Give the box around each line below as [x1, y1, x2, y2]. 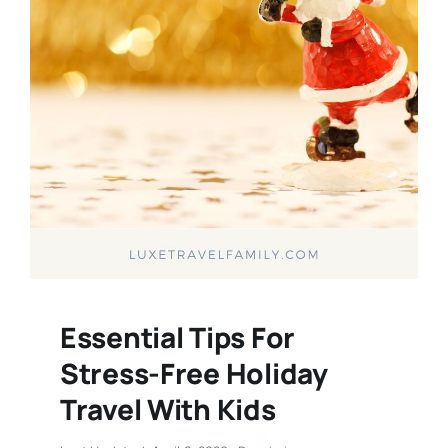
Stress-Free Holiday [59, 353, 328, 392]
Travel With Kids [59, 389, 276, 428]
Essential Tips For [59, 317, 295, 356]
